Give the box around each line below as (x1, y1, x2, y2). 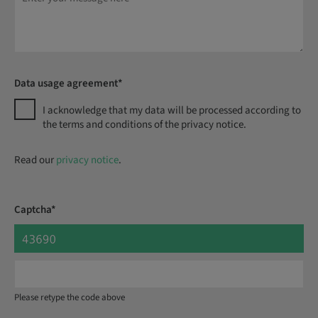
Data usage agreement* (14, 76, 123, 91)
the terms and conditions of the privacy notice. (43, 117, 246, 132)
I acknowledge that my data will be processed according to (43, 103, 301, 118)
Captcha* (14, 202, 56, 217)
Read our (14, 153, 56, 168)
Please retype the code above (14, 291, 125, 304)
